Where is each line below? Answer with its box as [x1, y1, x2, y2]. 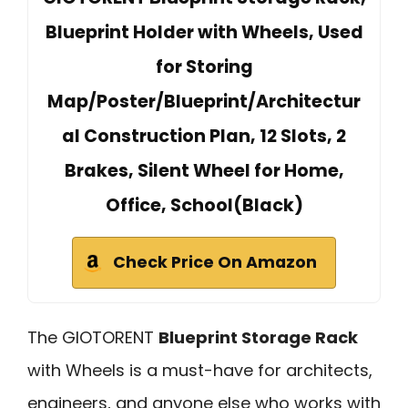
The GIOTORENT [27, 325, 158, 349]
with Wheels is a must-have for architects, [27, 358, 372, 382]
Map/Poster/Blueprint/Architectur [47, 88, 361, 114]
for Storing [155, 54, 253, 79]
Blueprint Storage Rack [158, 325, 358, 349]
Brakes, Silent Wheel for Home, [64, 158, 344, 183]
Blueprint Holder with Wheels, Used [45, 19, 363, 45]
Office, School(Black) [105, 192, 303, 218]
